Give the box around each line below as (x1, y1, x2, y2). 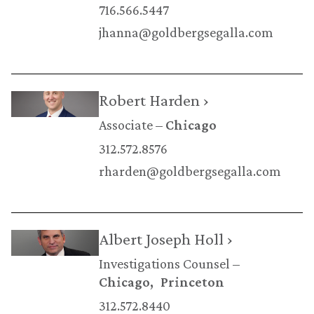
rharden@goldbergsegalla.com (98, 163, 281, 179)
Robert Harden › (98, 90, 209, 109)
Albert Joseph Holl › (98, 228, 233, 248)
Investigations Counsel (98, 255, 230, 271)
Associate (98, 116, 153, 132)
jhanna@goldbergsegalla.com (98, 24, 273, 40)
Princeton (160, 273, 224, 289)
